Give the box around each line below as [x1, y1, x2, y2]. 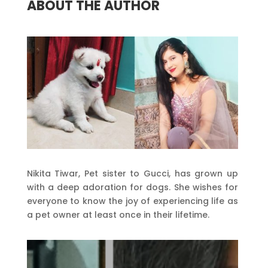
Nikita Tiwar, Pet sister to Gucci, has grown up [26, 167, 238, 179]
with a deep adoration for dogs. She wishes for [26, 181, 238, 193]
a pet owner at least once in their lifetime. [26, 208, 209, 221]
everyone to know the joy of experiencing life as [26, 194, 238, 207]
